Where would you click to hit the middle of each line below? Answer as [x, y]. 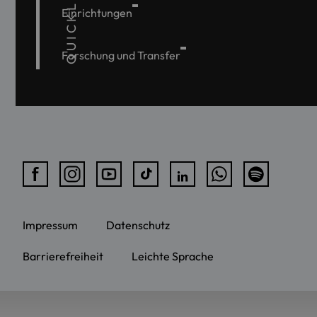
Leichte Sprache [173, 257]
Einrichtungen [97, 13]
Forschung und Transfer [121, 56]
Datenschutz [138, 225]
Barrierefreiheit [63, 257]
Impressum [50, 225]
